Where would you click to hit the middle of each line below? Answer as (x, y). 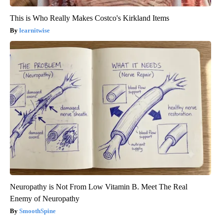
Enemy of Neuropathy (45, 199)
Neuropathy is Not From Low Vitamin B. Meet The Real (99, 187)
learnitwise (35, 31)
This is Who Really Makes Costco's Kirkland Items (90, 18)
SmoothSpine (37, 211)
